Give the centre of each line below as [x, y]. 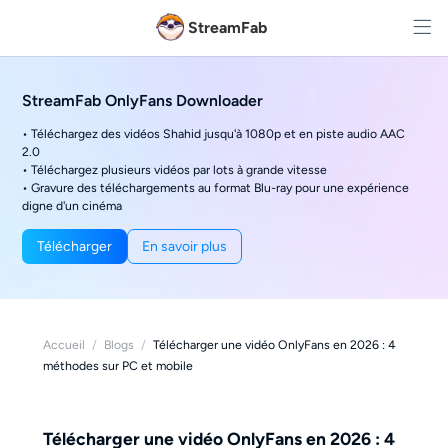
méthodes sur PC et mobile [117, 365]
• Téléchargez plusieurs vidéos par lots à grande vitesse [175, 169]
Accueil [63, 344]
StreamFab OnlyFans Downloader [143, 100]
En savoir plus [185, 246]
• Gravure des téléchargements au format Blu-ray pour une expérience [216, 187]
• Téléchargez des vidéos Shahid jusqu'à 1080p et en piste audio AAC [214, 133]
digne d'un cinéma [72, 205]
